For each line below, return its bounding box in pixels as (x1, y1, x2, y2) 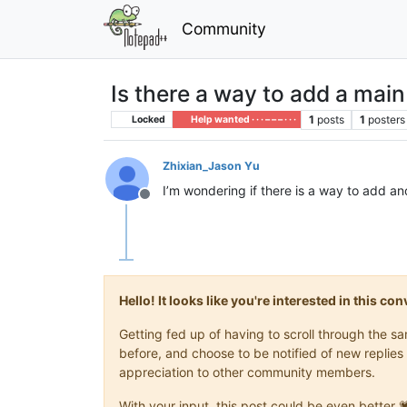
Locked (129, 113, 165, 125)
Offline (144, 194, 189, 213)
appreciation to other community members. (119, 363, 375, 380)
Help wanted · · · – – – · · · (188, 113, 296, 125)
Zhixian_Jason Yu (163, 158, 260, 173)
